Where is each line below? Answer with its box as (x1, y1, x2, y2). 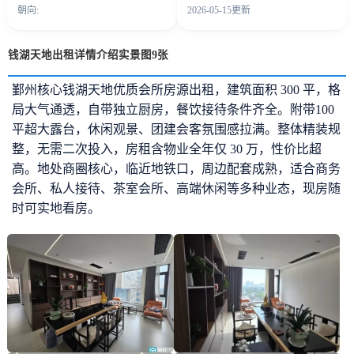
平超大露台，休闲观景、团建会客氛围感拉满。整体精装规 (12, 122, 341, 137)
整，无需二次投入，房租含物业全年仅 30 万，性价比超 (12, 142, 322, 156)
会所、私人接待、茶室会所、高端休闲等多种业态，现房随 (12, 182, 341, 196)
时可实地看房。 (12, 201, 100, 216)
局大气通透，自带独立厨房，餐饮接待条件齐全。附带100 (12, 103, 334, 117)
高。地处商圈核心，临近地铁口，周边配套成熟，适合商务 (12, 162, 341, 176)
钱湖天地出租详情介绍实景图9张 (8, 49, 168, 62)
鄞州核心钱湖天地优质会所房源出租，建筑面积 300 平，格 (12, 83, 341, 97)
